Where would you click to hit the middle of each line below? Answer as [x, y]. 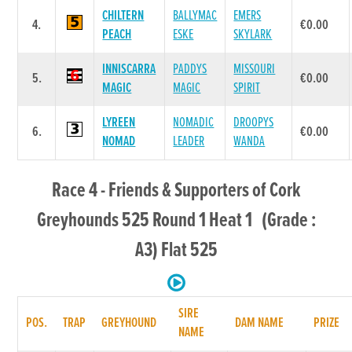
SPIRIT [247, 88]
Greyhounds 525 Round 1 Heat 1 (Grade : [176, 221]
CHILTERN [123, 16]
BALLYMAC [195, 16]
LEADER [189, 142]
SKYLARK [253, 35]
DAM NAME [260, 323]
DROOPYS [254, 123]
